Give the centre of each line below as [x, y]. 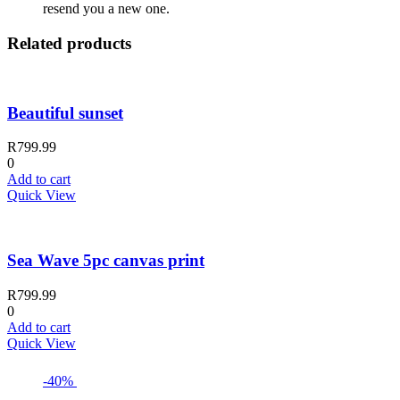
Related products [69, 44]
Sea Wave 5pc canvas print [106, 260]
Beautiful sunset [65, 112]
